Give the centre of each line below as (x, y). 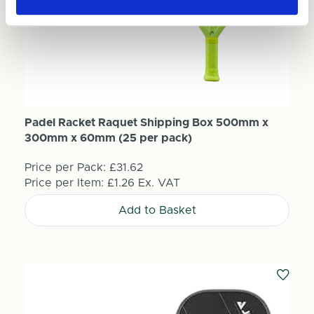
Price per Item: (66, 183)
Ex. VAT (159, 183)
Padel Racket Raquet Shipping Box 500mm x (146, 122)
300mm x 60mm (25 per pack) (108, 138)
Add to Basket (157, 210)
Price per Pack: (65, 167)
